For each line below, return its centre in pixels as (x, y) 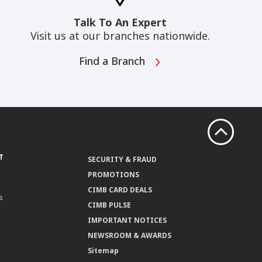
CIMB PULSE (110, 205)
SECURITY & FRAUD (123, 160)
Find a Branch (113, 61)
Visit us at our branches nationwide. (120, 36)
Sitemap (104, 251)
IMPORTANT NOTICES (127, 220)
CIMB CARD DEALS (120, 190)
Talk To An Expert (120, 23)
